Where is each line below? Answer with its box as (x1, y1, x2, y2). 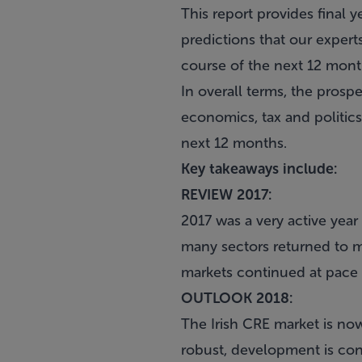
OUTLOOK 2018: (181, 289, 293, 307)
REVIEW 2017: (181, 186, 271, 204)
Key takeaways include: (181, 160, 337, 178)
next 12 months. (181, 134, 287, 152)
